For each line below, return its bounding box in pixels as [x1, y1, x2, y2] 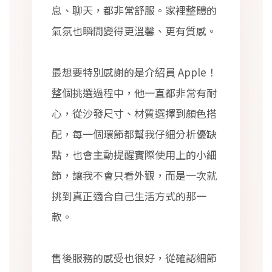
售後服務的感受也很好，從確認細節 [52, 250, 217, 265]
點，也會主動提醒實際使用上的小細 [52, 147, 217, 162]
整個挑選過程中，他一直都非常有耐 [52, 85, 217, 100]
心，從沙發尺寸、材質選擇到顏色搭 [52, 106, 217, 121]
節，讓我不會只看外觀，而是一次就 [52, 168, 217, 183]
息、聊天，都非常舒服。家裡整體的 [52, 2, 217, 18]
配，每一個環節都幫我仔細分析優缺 [52, 126, 217, 141]
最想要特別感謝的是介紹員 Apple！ [52, 64, 217, 80]
